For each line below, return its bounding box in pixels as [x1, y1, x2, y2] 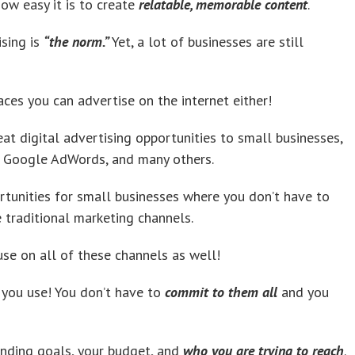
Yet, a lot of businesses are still [112, 32, 303, 51]
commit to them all [165, 282, 281, 301]
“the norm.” [44, 32, 112, 51]
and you [281, 282, 329, 301]
